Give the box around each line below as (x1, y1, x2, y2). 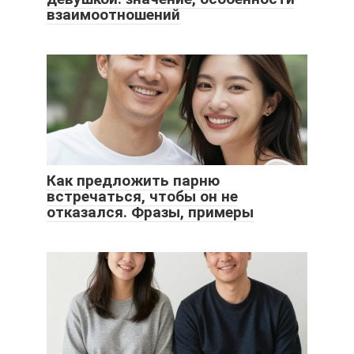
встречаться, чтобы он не (47, 186, 238, 205)
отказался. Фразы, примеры (47, 202, 254, 221)
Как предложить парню (47, 171, 220, 190)
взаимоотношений (47, 5, 180, 24)
